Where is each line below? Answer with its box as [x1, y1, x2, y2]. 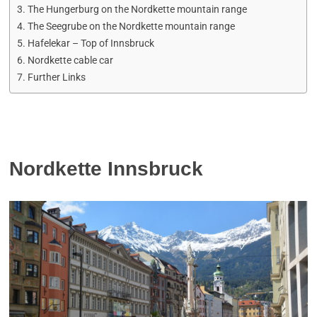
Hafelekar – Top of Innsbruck [28, 37, 155, 50]
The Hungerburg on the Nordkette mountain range [28, 3, 248, 16]
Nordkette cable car [28, 54, 114, 67]
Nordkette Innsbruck [9, 157, 204, 180]
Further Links [28, 71, 86, 83]
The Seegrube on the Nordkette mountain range [28, 20, 236, 33]
